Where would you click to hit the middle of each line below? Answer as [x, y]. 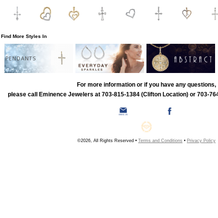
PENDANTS [21, 58]
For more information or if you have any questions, [146, 84]
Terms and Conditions [160, 141]
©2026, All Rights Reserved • [108, 141]
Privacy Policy [201, 141]
